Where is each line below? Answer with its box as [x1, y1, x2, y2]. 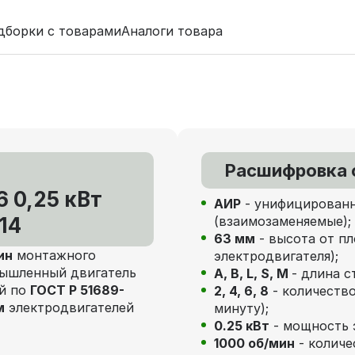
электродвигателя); [214, 248, 338, 264]
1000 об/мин [214, 335, 295, 351]
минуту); [214, 300, 269, 316]
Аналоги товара [121, 23, 223, 39]
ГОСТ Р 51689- [30, 282, 124, 298]
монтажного [13, 247, 96, 263]
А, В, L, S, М [214, 265, 292, 281]
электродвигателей [5, 300, 134, 315]
